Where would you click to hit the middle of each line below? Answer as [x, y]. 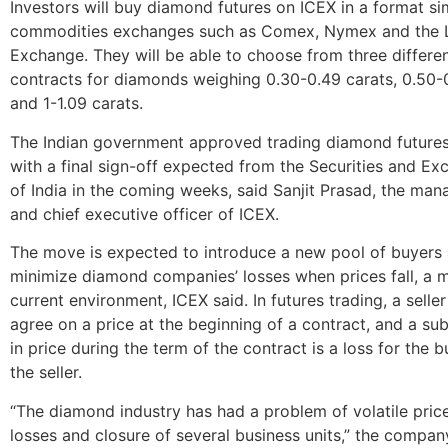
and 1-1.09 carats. [76, 103]
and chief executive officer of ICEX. [144, 213]
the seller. [46, 372]
